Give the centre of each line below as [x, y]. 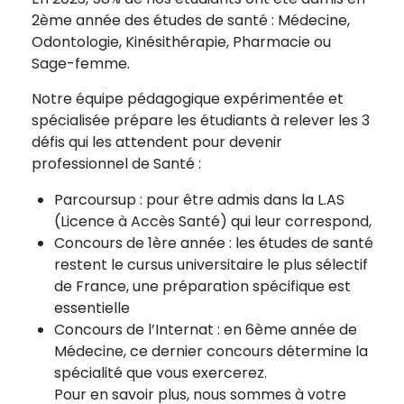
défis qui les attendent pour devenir [157, 142]
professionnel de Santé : [116, 163]
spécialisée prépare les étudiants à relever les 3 [201, 120]
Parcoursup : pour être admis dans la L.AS [199, 199]
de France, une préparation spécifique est [202, 286]
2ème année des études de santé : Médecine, [191, 20]
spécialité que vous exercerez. [161, 372]
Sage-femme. [81, 63]
